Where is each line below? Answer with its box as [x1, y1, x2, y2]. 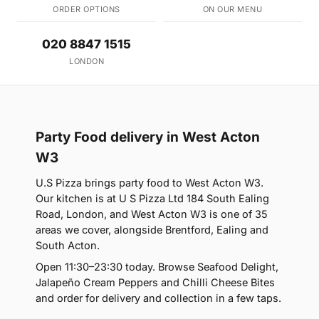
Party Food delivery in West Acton [36, 129, 260, 146]
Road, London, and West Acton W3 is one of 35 [36, 208, 268, 221]
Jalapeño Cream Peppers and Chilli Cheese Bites [36, 276, 275, 289]
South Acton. [36, 239, 100, 252]
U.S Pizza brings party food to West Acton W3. [36, 177, 263, 189]
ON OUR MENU [202, 4, 263, 15]
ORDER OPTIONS [53, 4, 120, 15]
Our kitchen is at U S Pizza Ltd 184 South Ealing [36, 192, 269, 205]
